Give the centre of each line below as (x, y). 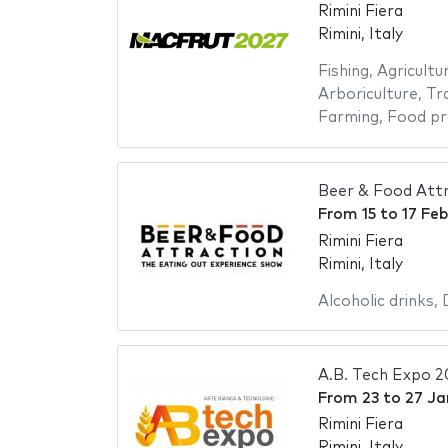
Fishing (343, 72)
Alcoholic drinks (375, 301)
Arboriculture (367, 95)
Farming (348, 118)
